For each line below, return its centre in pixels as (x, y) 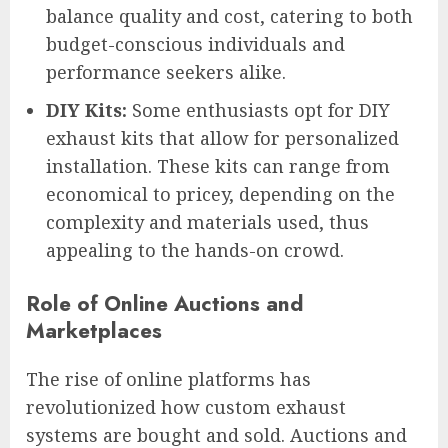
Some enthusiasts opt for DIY (258, 109)
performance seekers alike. (166, 71)
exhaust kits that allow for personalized (222, 137)
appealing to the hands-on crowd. (195, 249)
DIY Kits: (86, 109)
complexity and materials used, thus (207, 221)
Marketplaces (94, 330)
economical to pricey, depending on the (220, 193)
